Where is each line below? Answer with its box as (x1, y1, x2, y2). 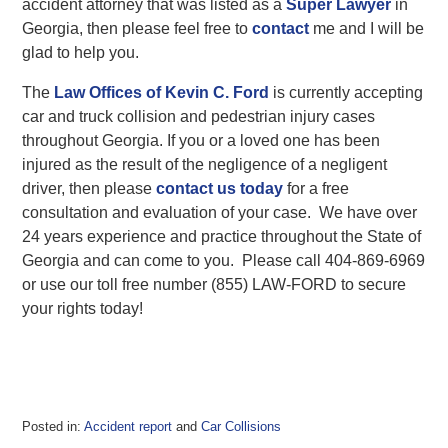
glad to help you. (22, 43, 140, 61)
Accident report (84, 418, 173, 434)
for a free (287, 179, 350, 197)
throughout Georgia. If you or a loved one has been (22, 131, 381, 149)
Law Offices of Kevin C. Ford (54, 83, 270, 101)
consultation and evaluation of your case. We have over (22, 203, 418, 221)
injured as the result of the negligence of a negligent (22, 155, 388, 173)
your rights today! (22, 299, 144, 317)
